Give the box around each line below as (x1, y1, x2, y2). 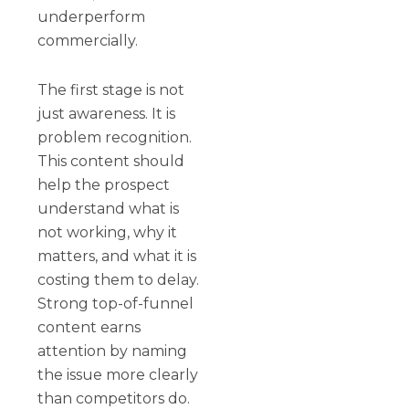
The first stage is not (37, 80, 185, 99)
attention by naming (37, 341, 188, 360)
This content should (37, 152, 185, 170)
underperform (37, 7, 146, 26)
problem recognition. (37, 128, 193, 146)
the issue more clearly (37, 365, 199, 383)
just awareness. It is (37, 104, 176, 122)
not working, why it (37, 223, 178, 241)
